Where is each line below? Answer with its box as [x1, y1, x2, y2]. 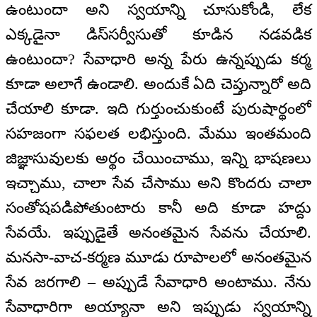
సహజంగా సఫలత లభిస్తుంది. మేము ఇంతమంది [6, 124, 311, 142]
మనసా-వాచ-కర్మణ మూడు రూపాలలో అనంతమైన [6, 248, 311, 266]
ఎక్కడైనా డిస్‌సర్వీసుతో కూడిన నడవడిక [6, 25, 311, 43]
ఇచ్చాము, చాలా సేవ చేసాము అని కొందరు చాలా [6, 173, 311, 192]
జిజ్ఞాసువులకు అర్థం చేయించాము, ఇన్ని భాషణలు [6, 149, 311, 167]
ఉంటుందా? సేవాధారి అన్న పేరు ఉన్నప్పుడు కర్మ [6, 50, 311, 68]
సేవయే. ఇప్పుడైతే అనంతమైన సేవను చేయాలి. [6, 223, 311, 241]
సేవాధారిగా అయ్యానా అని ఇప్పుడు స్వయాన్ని [6, 297, 311, 316]
